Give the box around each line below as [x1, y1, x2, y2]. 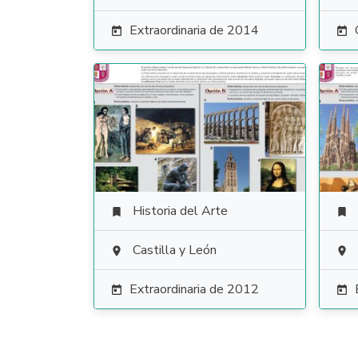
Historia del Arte [133, 202, 228, 220]
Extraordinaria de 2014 [129, 22, 259, 39]
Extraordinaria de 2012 [129, 280, 259, 298]
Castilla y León [133, 241, 217, 259]
